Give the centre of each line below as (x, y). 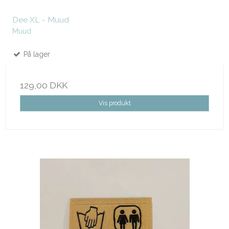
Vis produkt (114, 103)
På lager (36, 54)
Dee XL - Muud (41, 19)
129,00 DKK (44, 85)
